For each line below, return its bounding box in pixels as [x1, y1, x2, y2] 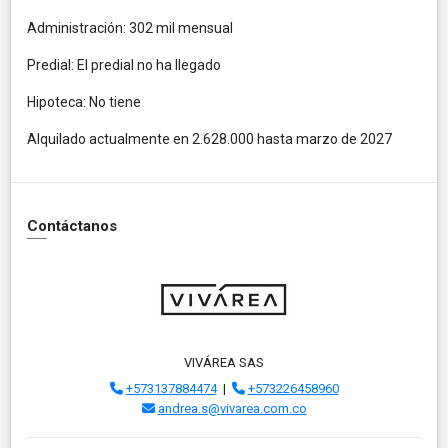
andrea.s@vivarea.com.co [157, 400, 307, 416]
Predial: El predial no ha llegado [27, 56, 221, 73]
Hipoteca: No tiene [27, 93, 141, 110]
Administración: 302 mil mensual [27, 19, 233, 36]
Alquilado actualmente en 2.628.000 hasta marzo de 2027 [27, 130, 392, 147]
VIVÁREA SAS [184, 354, 264, 370]
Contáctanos [27, 216, 117, 235]
